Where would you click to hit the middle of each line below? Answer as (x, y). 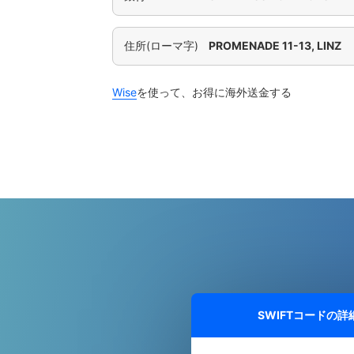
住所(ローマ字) (161, 45)
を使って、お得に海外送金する (214, 92)
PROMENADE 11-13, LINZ (275, 45)
